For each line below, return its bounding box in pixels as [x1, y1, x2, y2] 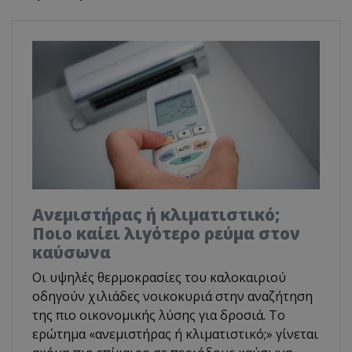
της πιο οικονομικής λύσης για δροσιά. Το [32, 306, 285, 324]
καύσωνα [32, 240, 111, 263]
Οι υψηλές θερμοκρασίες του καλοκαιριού [32, 268, 286, 286]
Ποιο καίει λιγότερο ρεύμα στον [32, 222, 300, 244]
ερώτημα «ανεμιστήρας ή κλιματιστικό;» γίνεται [32, 324, 318, 343]
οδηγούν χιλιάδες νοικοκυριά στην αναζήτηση [32, 287, 313, 305]
